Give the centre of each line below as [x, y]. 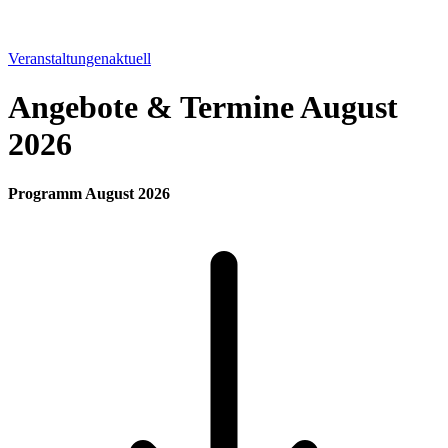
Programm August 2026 [89, 193]
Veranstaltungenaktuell [79, 58]
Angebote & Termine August [203, 107]
